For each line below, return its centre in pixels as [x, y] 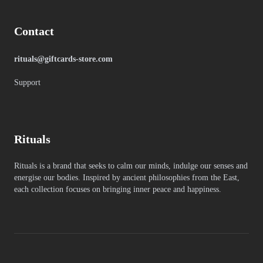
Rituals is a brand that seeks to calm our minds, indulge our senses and [131, 166]
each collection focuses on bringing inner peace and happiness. [118, 190]
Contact [34, 31]
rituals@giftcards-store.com [63, 59]
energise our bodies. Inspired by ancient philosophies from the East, [127, 178]
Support [27, 83]
